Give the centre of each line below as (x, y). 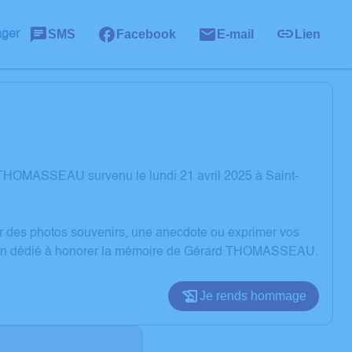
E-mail (235, 34)
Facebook (146, 34)
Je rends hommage (253, 296)
